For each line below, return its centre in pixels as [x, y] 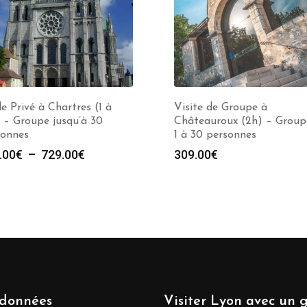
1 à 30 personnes [215, 135]
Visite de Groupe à [221, 108]
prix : [97, 185]
